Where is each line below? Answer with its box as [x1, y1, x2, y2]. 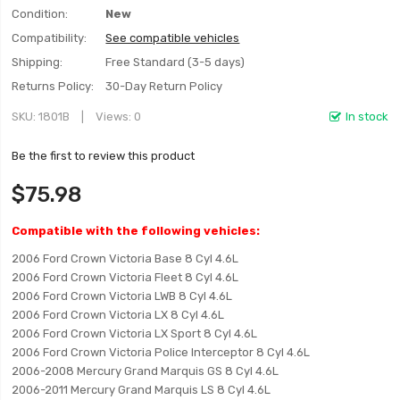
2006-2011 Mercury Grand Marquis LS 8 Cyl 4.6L [12, 383, 271, 396]
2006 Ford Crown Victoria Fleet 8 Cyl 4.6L [12, 271, 239, 284]
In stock [345, 110, 388, 123]
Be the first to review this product [12, 149, 196, 162]
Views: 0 [93, 110, 142, 123]
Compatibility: [12, 31, 87, 45]
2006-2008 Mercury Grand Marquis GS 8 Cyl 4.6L [12, 364, 279, 378]
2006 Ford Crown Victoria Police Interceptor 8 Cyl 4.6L [12, 346, 311, 359]
